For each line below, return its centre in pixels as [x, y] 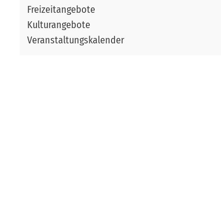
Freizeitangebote [61, 10]
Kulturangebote [59, 25]
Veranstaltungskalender [76, 40]
